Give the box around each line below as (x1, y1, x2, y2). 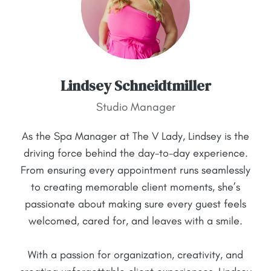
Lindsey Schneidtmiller (60, 76, 211, 96)
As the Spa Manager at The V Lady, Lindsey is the (22, 129, 249, 143)
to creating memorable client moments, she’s (31, 180, 240, 194)
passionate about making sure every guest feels (25, 197, 246, 211)
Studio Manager (96, 100, 175, 114)
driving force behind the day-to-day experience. (23, 146, 248, 160)
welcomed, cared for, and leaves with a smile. (28, 214, 243, 228)
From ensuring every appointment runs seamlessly (21, 163, 250, 177)
